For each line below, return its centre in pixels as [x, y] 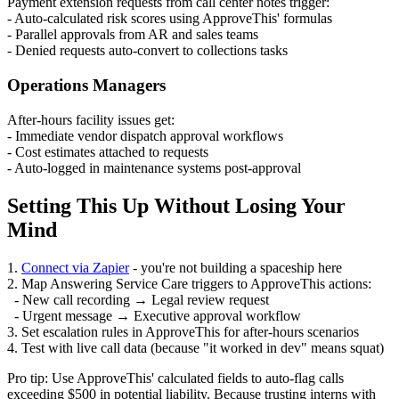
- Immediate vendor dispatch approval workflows [145, 135]
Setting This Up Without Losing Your [176, 205]
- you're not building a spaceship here [236, 267]
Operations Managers [86, 85]
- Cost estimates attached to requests [108, 151]
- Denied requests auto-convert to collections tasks [147, 51]
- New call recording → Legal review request [138, 299]
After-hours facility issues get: [91, 119]
